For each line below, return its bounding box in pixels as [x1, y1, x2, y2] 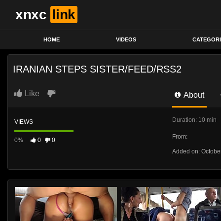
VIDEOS [116, 36, 136, 42]
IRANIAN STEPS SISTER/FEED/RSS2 [13, 64, 182, 74]
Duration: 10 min [172, 116, 217, 123]
